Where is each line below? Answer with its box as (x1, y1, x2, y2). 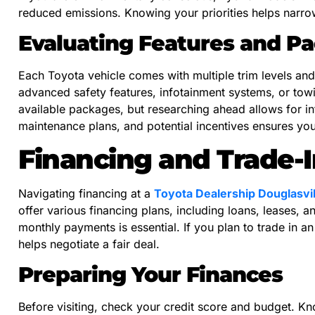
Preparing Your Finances (18, 261, 283, 287)
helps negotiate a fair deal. (18, 236, 160, 251)
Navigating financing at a (18, 186, 154, 200)
